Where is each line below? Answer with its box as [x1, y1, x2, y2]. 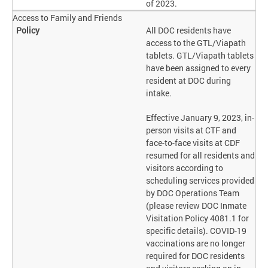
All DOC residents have [146, 25, 232, 36]
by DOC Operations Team [146, 187, 240, 199]
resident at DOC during [146, 75, 232, 87]
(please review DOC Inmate [146, 200, 247, 212]
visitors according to [146, 162, 224, 174]
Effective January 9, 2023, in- [146, 112, 255, 124]
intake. [146, 87, 172, 99]
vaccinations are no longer [146, 237, 246, 249]
